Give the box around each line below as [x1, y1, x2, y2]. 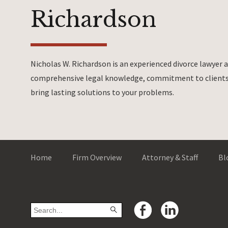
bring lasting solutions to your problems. [31, 87, 174, 97]
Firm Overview [72, 152, 122, 162]
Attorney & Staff [142, 152, 198, 162]
